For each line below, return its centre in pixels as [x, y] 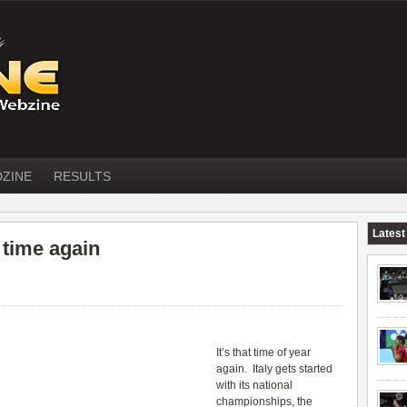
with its [234, 385]
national [273, 385]
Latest [389, 233]
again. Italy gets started [274, 369]
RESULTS [82, 176]
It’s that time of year [263, 352]
